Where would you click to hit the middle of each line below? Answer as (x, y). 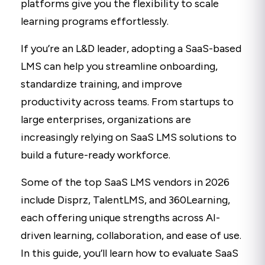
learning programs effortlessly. (95, 21)
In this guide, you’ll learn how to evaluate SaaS (130, 253)
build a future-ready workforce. (96, 155)
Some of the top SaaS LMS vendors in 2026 (125, 182)
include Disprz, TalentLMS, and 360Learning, (125, 200)
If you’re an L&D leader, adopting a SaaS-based (131, 48)
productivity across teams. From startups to (127, 101)
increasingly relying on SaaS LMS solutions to (129, 137)
